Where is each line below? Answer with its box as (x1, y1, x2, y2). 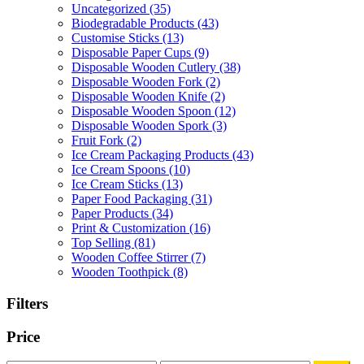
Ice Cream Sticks (71, 177, 162, 192)
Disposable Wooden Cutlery (71, 60, 219, 75)
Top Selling (71, 236, 134, 250)
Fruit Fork (71, 133, 127, 148)
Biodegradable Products (71, 16, 197, 31)
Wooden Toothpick (71, 265, 173, 279)
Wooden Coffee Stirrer (71, 250, 191, 265)
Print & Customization (71, 221, 189, 236)
